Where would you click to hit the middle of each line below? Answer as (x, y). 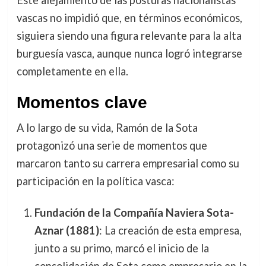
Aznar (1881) (66, 231)
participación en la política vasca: (95, 181)
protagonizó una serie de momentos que (112, 145)
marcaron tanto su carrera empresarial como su (128, 163)
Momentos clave (82, 102)
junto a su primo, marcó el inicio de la (121, 248)
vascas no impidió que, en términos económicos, (129, 18)
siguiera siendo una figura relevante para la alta (129, 35)
